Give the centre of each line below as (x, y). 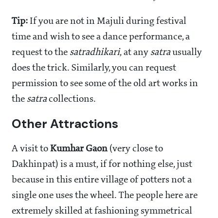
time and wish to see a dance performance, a (101, 37)
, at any (135, 53)
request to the (41, 53)
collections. (72, 100)
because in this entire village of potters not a (102, 180)
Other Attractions (65, 124)
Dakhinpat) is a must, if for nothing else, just (102, 165)
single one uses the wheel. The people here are (105, 196)
